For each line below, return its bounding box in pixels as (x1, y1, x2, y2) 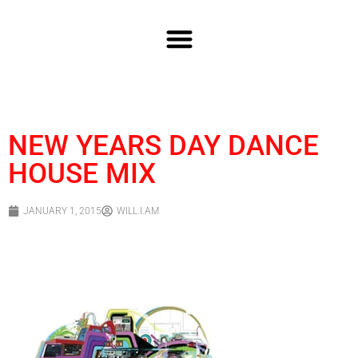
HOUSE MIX (8, 157, 156, 190)
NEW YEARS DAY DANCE (8, 129, 319, 162)
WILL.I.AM (117, 205, 159, 217)
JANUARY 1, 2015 (23, 205, 101, 217)
